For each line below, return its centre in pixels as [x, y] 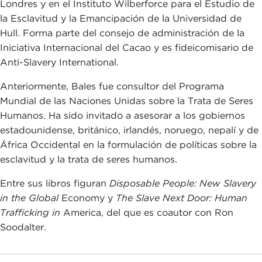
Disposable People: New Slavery [183, 183]
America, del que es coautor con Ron [147, 212]
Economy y [87, 198]
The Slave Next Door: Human [182, 198]
